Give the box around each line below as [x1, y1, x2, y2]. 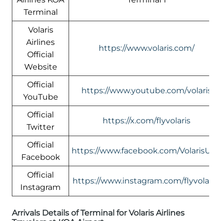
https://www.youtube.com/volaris [81, 85, 212, 95]
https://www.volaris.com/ [99, 43, 194, 53]
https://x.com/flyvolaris [103, 115, 190, 125]
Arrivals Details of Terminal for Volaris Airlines [12, 208, 184, 218]
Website [24, 62, 57, 72]
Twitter [27, 122, 54, 132]
